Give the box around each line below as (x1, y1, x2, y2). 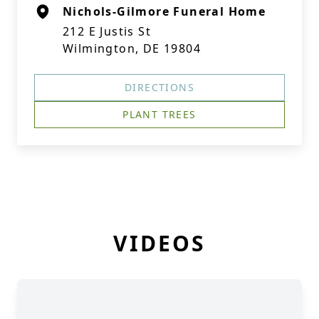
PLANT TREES (122, 108, 197, 121)
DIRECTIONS (125, 80, 194, 94)
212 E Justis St (63, 23, 151, 39)
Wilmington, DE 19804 (63, 41, 201, 56)
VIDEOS (113, 229, 206, 258)
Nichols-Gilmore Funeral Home (63, 4, 266, 19)
